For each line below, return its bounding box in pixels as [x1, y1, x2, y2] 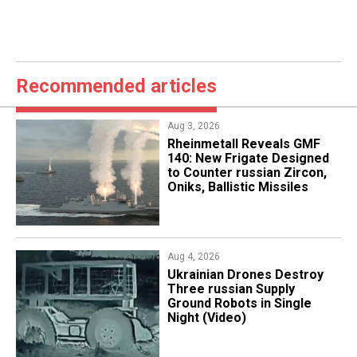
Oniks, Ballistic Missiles [167, 179, 308, 194]
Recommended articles [16, 75, 217, 97]
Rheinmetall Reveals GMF [167, 136, 320, 151]
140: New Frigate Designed [167, 151, 329, 166]
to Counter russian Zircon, [167, 165, 327, 180]
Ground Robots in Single [167, 296, 312, 312]
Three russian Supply [167, 281, 295, 297]
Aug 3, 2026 [167, 120, 220, 131]
